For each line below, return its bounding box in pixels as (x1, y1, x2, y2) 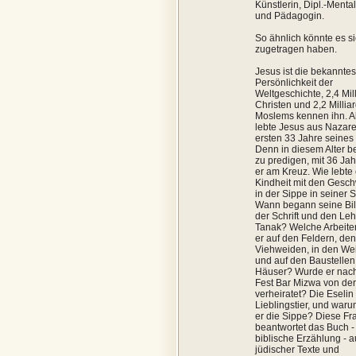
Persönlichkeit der (255, 77, 333, 88)
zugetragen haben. (255, 44, 337, 55)
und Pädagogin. (255, 10, 324, 21)
